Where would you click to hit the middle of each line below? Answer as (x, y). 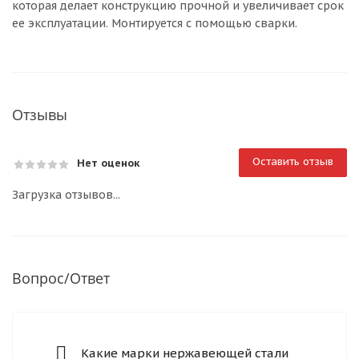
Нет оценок (108, 163)
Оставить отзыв (293, 161)
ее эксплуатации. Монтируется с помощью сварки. (155, 23)
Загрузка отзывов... (66, 195)
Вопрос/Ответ (61, 278)
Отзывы (40, 115)
